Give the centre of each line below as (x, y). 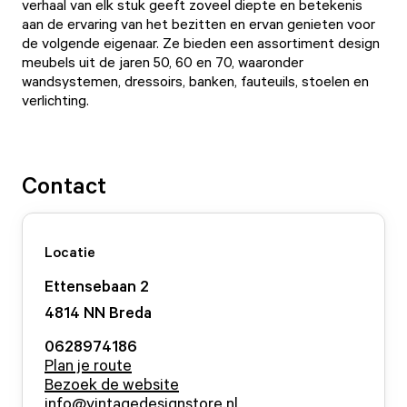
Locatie (70, 252)
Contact (64, 184)
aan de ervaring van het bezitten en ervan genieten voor (199, 24)
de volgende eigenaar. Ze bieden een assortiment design (201, 43)
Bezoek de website (112, 383)
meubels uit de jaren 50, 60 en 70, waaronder (163, 62)
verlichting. (55, 100)
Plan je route (88, 364)
